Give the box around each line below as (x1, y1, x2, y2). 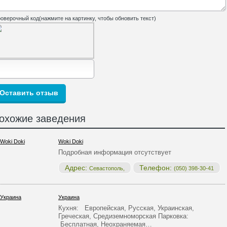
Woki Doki (58, 138, 83, 144)
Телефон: (139, 164, 174, 172)
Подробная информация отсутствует (58, 148, 171, 156)
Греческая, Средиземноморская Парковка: (58, 212, 191, 220)
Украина (58, 194, 80, 200)
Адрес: (65, 164, 89, 172)
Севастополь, (89, 165, 125, 171)
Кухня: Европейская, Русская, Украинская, (58, 204, 194, 212)
